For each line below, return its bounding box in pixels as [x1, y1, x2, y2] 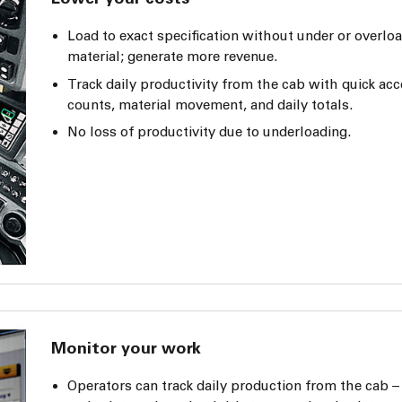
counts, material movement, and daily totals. [67, 96, 354, 113]
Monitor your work [51, 337, 202, 358]
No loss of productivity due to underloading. [67, 124, 352, 141]
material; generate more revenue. [67, 48, 278, 66]
